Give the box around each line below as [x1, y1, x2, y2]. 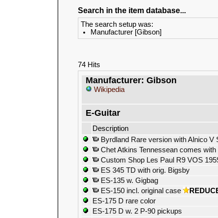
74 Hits [78, 61, 100, 69]
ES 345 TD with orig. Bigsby [99, 166, 190, 174]
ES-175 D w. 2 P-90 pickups [92, 207, 182, 215]
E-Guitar [86, 108, 120, 118]
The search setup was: [81, 20, 153, 28]
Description [92, 125, 128, 132]
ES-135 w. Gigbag [99, 177, 158, 184]
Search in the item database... [78, 6, 186, 15]
